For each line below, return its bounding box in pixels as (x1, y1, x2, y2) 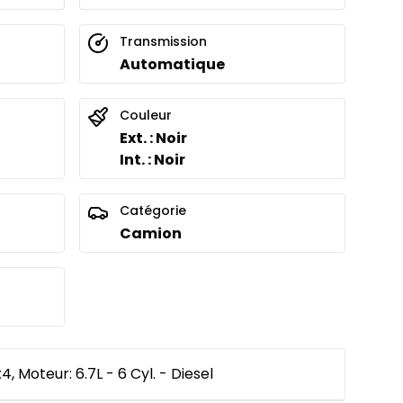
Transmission (120, 31, 207, 50)
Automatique (120, 53, 225, 75)
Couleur (120, 105, 172, 124)
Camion (120, 222, 182, 244)
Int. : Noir (120, 148, 185, 170)
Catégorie (120, 201, 186, 219)
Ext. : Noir (120, 127, 187, 148)
